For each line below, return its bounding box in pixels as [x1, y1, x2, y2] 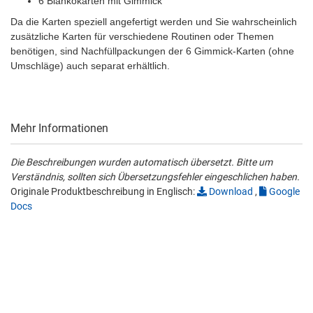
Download [207, 186, 253, 198]
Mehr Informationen [10, 122, 108, 136]
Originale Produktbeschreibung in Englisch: [10, 186, 197, 198]
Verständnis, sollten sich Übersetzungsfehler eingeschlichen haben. [10, 171, 300, 183]
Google [267, 186, 300, 198]
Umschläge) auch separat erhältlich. [10, 60, 170, 72]
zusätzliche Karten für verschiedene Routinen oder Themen [10, 31, 274, 43]
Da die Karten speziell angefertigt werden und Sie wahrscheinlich [10, 16, 297, 28]
